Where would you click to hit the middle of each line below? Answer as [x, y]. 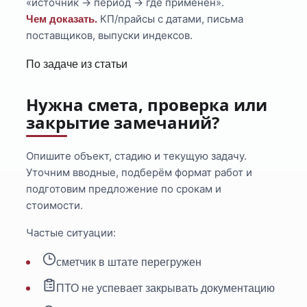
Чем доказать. [62, 19]
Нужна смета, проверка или [147, 105]
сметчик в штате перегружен [129, 262]
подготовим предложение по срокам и [124, 189]
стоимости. [55, 206]
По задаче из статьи [77, 64]
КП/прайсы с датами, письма [171, 19]
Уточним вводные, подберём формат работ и [139, 173]
